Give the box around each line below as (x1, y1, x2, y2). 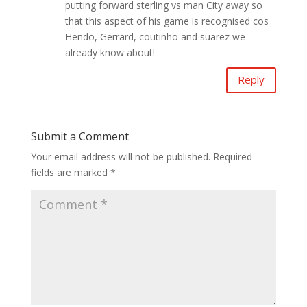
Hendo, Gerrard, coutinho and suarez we (64, 29, 245, 43)
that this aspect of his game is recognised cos (64, 14, 269, 27)
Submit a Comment (30, 128, 129, 144)
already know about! (64, 45, 155, 59)
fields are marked (30, 165, 110, 179)
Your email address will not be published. (30, 149, 210, 163)
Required (212, 149, 252, 163)
